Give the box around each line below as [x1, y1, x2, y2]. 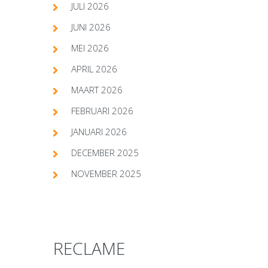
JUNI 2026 [71, 20, 111, 33]
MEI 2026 [71, 41, 109, 54]
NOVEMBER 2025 [71, 167, 141, 179]
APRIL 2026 [71, 62, 117, 75]
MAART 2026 [71, 83, 123, 96]
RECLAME [53, 236, 125, 260]
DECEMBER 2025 [71, 146, 139, 159]
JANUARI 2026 [71, 125, 127, 138]
